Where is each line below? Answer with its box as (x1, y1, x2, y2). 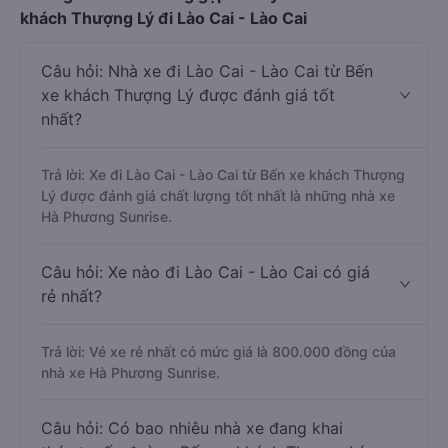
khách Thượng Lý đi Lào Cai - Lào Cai (20, 8, 307, 28)
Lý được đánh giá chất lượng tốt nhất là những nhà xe (41, 187, 395, 204)
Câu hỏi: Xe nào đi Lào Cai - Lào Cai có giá (41, 262, 370, 282)
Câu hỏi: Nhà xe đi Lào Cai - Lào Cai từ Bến (41, 61, 373, 81)
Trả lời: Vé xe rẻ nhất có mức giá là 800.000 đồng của (41, 343, 396, 360)
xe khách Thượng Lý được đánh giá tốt (41, 85, 335, 105)
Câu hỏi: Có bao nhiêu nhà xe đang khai (41, 418, 343, 438)
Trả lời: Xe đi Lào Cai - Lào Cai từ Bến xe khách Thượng (41, 166, 405, 183)
